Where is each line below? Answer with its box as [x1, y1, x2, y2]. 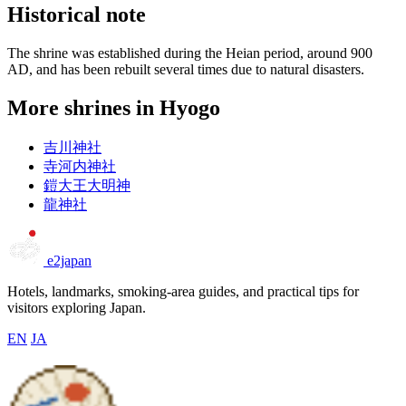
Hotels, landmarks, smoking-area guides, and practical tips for [7, 284, 359, 300]
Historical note [7, 3, 146, 27]
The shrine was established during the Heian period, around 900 [7, 45, 372, 62]
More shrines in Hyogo [7, 96, 220, 121]
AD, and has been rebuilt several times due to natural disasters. [7, 62, 364, 78]
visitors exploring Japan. [7, 300, 146, 316]
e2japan [47, 253, 92, 269]
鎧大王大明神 [43, 178, 130, 194]
